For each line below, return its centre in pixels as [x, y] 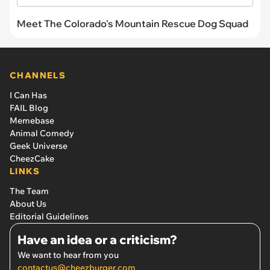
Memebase [32, 120]
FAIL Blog [29, 108]
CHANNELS [38, 75]
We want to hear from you [68, 255]
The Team [29, 191]
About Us [28, 203]
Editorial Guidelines [49, 216]
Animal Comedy [42, 133]
